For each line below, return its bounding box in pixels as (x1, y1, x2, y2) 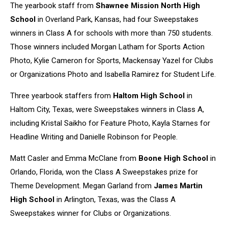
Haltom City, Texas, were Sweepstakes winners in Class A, (10, 105, 204, 114)
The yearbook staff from (10, 1, 96, 10)
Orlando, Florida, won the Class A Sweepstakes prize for (10, 167, 198, 177)
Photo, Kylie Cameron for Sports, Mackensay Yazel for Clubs (10, 56, 213, 65)
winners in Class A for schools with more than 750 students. (10, 28, 213, 38)
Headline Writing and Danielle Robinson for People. (10, 132, 178, 141)
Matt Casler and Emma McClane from (10, 154, 138, 163)
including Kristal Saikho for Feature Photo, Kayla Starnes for (10, 119, 210, 128)
